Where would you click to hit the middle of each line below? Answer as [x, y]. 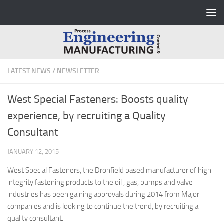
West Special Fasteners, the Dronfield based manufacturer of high [109, 171]
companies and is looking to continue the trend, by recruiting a [103, 207]
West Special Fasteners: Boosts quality [98, 100]
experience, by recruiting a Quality [87, 116]
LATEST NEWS [29, 71]
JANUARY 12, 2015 [33, 152]
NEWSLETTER [78, 71]
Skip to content [40, 14]
